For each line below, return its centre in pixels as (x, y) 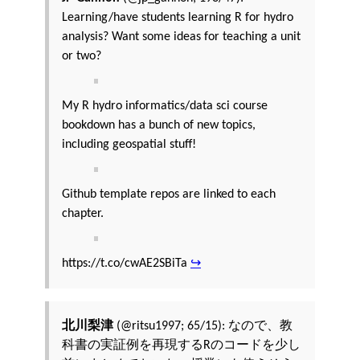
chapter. (83, 214)
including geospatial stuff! (129, 145)
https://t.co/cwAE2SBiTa (126, 264)
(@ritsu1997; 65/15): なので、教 (203, 327)
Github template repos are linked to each (169, 195)
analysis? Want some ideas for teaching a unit (181, 37)
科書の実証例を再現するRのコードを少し (181, 346)
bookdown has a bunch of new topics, (159, 126)
